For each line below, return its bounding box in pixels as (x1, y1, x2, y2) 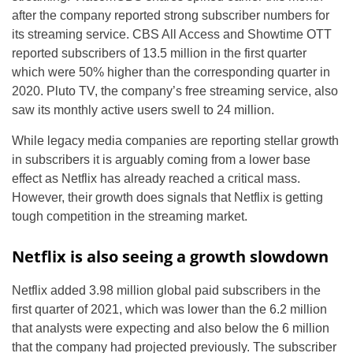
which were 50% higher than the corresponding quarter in (12, 65, 330, 80)
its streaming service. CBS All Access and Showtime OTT (12, 28, 332, 42)
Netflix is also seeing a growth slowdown (12, 246, 329, 268)
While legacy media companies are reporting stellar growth (12, 134, 339, 148)
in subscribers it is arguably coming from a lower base (12, 153, 310, 167)
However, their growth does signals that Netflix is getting (12, 191, 323, 205)
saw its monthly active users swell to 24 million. (12, 103, 274, 117)
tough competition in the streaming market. (12, 210, 247, 224)
